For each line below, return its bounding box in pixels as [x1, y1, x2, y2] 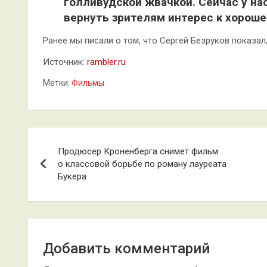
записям [27, 176, 103, 199]
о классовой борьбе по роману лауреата [58, 159, 226, 169]
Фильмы [72, 78, 104, 88]
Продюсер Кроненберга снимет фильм [58, 146, 218, 157]
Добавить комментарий [43, 240, 210, 257]
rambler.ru [87, 57, 126, 67]
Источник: [43, 57, 87, 67]
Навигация [27, 128, 123, 150]
